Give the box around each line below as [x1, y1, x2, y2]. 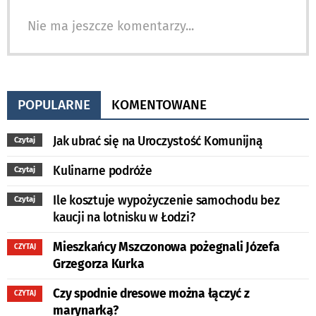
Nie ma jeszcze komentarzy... [28, 18, 194, 34]
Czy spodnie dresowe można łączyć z [53, 286, 250, 301]
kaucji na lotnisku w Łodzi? [53, 209, 195, 225]
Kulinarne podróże [53, 163, 152, 178]
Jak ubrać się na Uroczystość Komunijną [53, 133, 262, 149]
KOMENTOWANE [111, 96, 207, 113]
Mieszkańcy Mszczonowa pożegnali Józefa [53, 239, 280, 255]
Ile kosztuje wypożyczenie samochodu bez [53, 193, 280, 208]
